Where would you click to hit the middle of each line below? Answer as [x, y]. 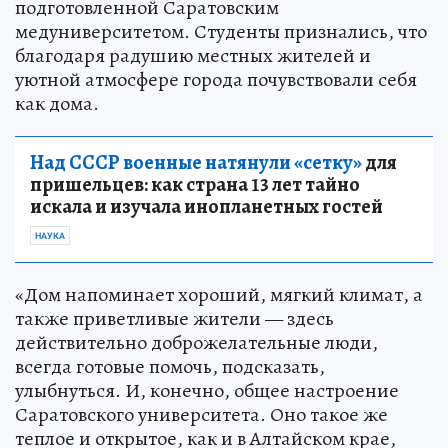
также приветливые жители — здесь [174, 318]
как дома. [57, 103]
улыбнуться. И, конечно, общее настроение [207, 390]
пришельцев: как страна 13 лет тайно [195, 184]
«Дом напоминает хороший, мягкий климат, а [219, 294]
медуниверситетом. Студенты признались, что [221, 31]
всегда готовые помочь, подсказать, [170, 366]
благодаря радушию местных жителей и [193, 55]
